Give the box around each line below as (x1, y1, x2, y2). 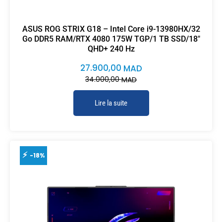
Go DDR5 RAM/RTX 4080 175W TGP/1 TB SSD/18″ (22, 34, 200, 44)
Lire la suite (95, 99, 127, 108)
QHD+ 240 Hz (87, 44, 135, 54)
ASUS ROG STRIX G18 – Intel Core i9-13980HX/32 (22, 24, 200, 34)
